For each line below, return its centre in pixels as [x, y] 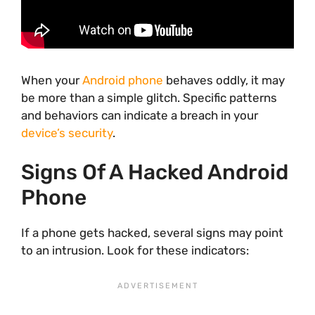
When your [52, 80]
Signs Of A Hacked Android [155, 173]
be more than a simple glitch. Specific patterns [149, 97]
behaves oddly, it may [224, 80]
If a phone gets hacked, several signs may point [152, 233]
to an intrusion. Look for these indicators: [135, 251]
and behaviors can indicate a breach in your [140, 115]
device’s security [67, 133]
